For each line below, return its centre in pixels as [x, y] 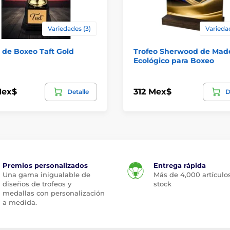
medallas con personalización [53, 193]
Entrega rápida [180, 165]
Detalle [78, 91]
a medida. [20, 202]
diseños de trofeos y [37, 184]
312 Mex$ [152, 92]
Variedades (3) [69, 28]
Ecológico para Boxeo [174, 60]
